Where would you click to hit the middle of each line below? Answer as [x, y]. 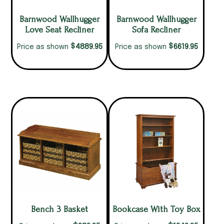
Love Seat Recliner [60, 30]
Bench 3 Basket [60, 209]
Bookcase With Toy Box [156, 209]
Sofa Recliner [156, 30]
